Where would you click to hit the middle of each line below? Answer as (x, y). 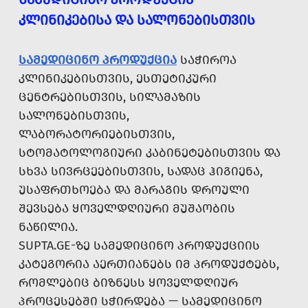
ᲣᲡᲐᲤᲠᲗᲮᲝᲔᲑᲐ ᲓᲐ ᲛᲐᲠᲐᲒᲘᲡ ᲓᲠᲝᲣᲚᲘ (134, 190)
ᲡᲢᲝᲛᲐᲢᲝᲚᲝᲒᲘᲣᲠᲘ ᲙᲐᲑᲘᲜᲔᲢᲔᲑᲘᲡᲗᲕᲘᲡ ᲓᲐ (150, 153)
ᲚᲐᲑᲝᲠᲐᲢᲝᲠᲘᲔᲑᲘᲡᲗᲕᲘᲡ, (97, 134)
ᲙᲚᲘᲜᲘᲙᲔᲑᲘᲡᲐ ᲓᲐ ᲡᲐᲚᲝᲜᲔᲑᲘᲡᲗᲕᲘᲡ (137, 20)
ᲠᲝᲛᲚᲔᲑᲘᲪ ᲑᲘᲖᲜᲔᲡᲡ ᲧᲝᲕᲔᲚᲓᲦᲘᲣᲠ (128, 283)
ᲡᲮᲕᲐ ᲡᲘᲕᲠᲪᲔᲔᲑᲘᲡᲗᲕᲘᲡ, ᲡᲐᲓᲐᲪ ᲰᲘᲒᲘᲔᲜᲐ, (141, 172)
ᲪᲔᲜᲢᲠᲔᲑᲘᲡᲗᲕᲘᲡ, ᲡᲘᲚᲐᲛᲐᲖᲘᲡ (110, 97)
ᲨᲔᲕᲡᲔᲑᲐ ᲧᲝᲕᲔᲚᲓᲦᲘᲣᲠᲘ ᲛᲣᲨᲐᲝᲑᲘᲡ (127, 209)
